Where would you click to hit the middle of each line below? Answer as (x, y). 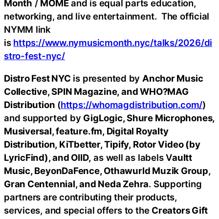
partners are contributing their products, (90, 197)
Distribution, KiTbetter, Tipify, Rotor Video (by (102, 144)
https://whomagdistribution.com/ (131, 104)
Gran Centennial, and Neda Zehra (77, 184)
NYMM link (28, 29)
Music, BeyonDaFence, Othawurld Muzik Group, (107, 170)
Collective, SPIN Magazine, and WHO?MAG (96, 91)
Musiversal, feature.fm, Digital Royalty (86, 131)
